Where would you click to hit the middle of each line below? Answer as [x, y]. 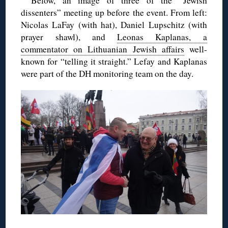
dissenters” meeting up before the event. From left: [114, 13]
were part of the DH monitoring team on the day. [107, 74]
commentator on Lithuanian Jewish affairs [103, 49]
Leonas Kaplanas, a [162, 37]
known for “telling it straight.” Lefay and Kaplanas [114, 62]
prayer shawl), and [69, 37]
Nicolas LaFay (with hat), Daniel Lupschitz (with [114, 25]
